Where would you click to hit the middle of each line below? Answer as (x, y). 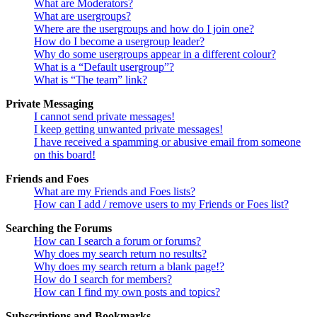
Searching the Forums (59, 228)
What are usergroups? (82, 16)
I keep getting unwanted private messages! (128, 129)
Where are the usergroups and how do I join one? (144, 28)
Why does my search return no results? (120, 253)
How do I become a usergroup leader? (119, 41)
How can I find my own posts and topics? (127, 292)
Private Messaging (50, 103)
